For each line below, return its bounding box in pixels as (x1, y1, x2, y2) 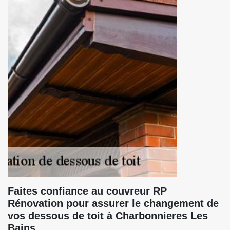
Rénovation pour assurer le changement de (8, 198, 219, 209)
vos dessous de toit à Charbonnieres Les (8, 210, 208, 221)
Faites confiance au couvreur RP (8, 185, 167, 197)
